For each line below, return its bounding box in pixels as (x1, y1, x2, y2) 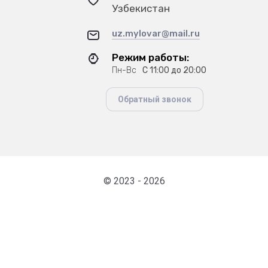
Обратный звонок (118, 95, 192, 104)
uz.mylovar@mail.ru (112, 28, 200, 39)
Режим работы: (112, 51, 190, 63)
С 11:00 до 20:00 (142, 65, 207, 75)
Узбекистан (112, 2, 170, 14)
